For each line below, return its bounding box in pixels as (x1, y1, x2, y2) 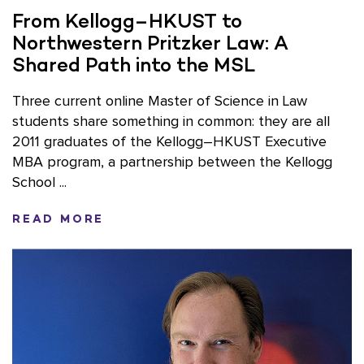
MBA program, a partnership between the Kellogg (12, 155, 332, 171)
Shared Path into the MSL (12, 53, 255, 77)
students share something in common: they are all (12, 115, 330, 130)
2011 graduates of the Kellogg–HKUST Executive (12, 135, 327, 150)
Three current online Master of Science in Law (12, 94, 307, 110)
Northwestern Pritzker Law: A (12, 31, 288, 55)
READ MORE (12, 212, 105, 227)
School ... (12, 175, 67, 191)
